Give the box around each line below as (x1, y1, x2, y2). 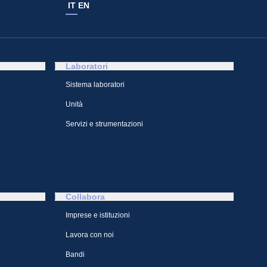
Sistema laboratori (66, 80, 125, 89)
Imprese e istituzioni (66, 211, 130, 219)
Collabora (66, 192, 105, 201)
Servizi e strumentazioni (66, 120, 143, 128)
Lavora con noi (66, 231, 114, 239)
